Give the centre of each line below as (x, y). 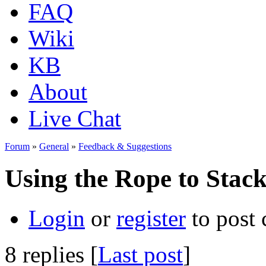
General (54, 146)
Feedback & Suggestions (125, 146)
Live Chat (75, 118)
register (151, 218)
